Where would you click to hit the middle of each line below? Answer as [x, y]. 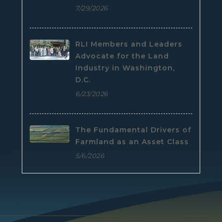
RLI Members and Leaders [129, 44]
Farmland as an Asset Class [132, 142]
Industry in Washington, [125, 68]
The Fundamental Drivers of [133, 130]
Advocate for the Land [122, 56]
